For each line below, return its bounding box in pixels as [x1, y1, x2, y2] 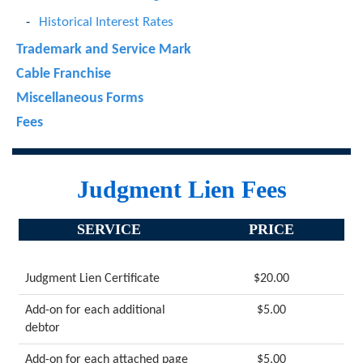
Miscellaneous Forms [16, 91, 143, 106]
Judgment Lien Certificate [25, 272, 160, 285]
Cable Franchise [16, 66, 111, 82]
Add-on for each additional [25, 304, 165, 317]
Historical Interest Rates [39, 15, 173, 29]
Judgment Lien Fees [76, 176, 287, 203]
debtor [25, 322, 60, 335]
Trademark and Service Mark [16, 42, 191, 58]
